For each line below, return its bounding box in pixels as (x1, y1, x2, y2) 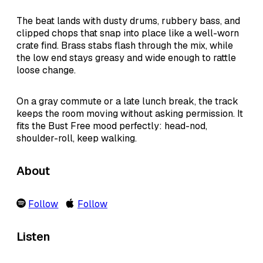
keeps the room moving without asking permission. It (16, 107, 243, 120)
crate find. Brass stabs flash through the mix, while (16, 39, 233, 52)
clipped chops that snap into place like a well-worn (16, 26, 239, 39)
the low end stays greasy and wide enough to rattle (16, 51, 236, 64)
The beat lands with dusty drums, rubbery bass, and (16, 14, 240, 27)
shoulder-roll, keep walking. (16, 131, 137, 144)
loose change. (16, 63, 76, 76)
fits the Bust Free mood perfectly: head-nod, (16, 119, 207, 132)
